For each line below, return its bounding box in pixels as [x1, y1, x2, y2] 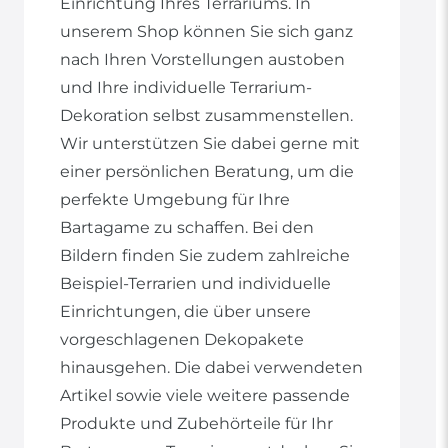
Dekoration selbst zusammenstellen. [60, 106, 353, 126]
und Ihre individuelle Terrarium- [60, 78, 312, 98]
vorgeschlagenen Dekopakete [60, 330, 304, 350]
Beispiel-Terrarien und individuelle [60, 274, 331, 294]
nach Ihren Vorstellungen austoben [60, 50, 345, 70]
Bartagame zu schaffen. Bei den [60, 218, 314, 238]
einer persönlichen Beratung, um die [60, 162, 354, 182]
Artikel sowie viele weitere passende [60, 386, 350, 406]
